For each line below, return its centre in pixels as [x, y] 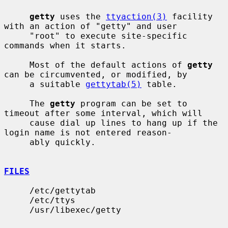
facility [190, 16]
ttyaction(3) [136, 16]
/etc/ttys [17, 200]
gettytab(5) [113, 84]
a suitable [58, 84]
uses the [80, 16]
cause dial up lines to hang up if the [17, 123]
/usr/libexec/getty [17, 210]
